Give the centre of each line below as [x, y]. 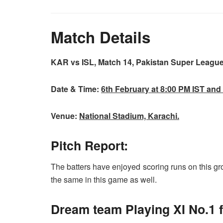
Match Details [101, 37]
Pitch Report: [89, 145]
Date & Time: [75, 89]
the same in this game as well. [104, 180]
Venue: [64, 115]
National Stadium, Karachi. [129, 115]
